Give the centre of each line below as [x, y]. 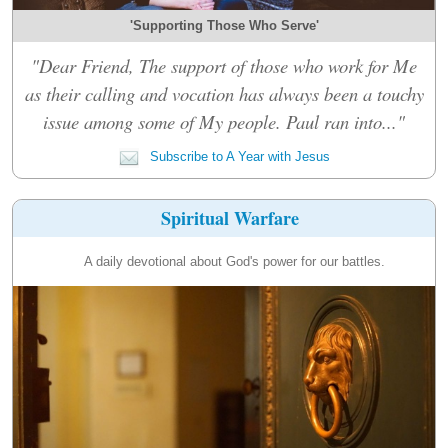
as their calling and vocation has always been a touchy [224, 93]
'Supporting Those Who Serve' [224, 25]
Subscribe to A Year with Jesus [237, 156]
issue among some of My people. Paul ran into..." [224, 121]
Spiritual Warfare [230, 217]
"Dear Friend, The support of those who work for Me [224, 65]
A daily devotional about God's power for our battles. [234, 261]
